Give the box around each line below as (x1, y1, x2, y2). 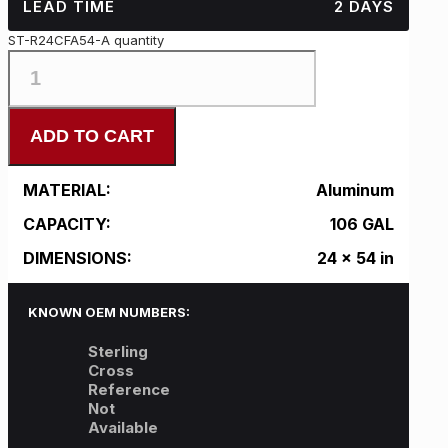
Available (88, 417, 158, 437)
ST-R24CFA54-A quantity (8, 31, 164, 48)
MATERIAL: (23, 179, 111, 200)
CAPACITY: (23, 213, 111, 234)
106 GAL (330, 213, 394, 234)
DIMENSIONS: (23, 247, 132, 268)
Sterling (88, 341, 148, 361)
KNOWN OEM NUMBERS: (28, 303, 190, 320)
